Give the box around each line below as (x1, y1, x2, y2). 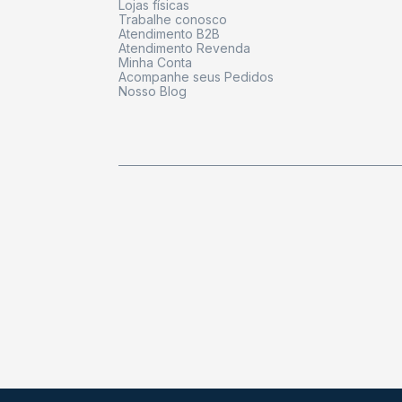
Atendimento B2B (118, 25, 220, 41)
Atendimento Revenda (118, 39, 250, 56)
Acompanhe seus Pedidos (118, 68, 274, 84)
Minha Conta (118, 54, 192, 70)
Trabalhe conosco (118, 11, 227, 27)
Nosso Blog (118, 83, 187, 99)
